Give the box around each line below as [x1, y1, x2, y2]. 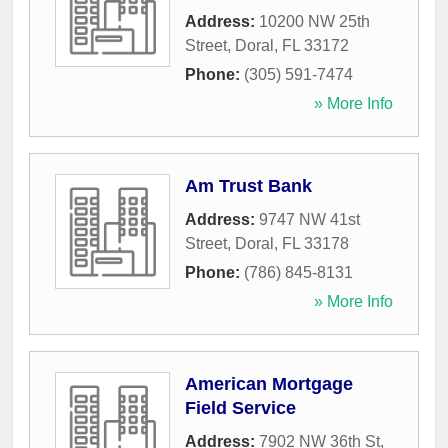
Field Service [185, 398, 296, 419]
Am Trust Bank [185, 176, 312, 197]
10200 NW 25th [259, 13, 370, 31]
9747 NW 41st [259, 211, 360, 229]
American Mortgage [185, 374, 353, 395]
